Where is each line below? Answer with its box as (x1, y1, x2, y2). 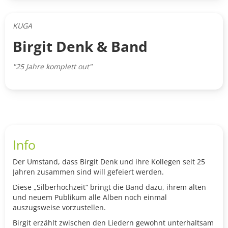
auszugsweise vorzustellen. (13, 203, 106, 213)
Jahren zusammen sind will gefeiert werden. (13, 167, 164, 177)
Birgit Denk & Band (13, 37, 148, 56)
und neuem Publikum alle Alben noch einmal (13, 192, 167, 203)
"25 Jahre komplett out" (13, 62, 92, 72)
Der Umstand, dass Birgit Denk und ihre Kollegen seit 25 (13, 157, 205, 167)
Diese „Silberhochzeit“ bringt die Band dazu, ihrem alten (13, 182, 206, 192)
